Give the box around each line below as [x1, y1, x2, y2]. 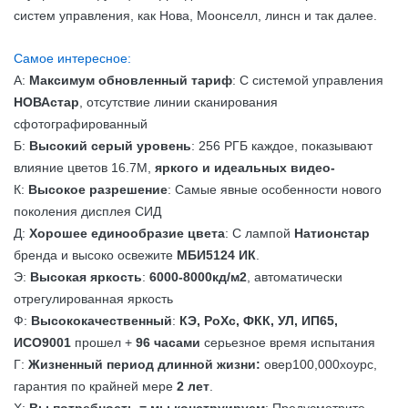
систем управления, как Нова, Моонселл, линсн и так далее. [14, 8, 377, 23]
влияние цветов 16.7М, [14, 160, 155, 175]
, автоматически [247, 270, 342, 284]
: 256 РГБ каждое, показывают [191, 138, 372, 153]
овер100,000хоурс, [260, 357, 377, 372]
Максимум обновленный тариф [29, 73, 232, 87]
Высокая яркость [30, 270, 142, 284]
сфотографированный [14, 117, 148, 131]
